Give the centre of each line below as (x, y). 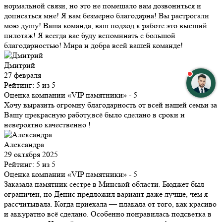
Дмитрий (20, 65)
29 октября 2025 (31, 155)
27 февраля (23, 75)
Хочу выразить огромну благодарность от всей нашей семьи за (111, 105)
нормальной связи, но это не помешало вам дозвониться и (103, 6)
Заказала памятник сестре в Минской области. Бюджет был (104, 184)
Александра (24, 145)
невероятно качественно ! (47, 125)
